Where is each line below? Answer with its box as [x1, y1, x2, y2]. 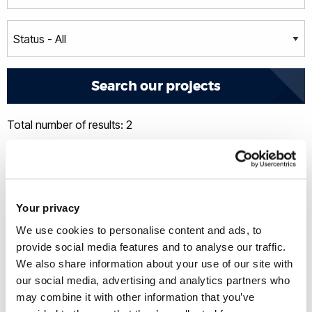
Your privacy [16, 201, 79, 214]
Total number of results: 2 [7, 118, 132, 132]
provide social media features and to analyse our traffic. [16, 240, 286, 252]
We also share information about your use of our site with [16, 257, 293, 269]
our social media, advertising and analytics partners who [16, 274, 290, 286]
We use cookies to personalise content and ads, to [16, 224, 262, 235]
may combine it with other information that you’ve [16, 290, 255, 302]
